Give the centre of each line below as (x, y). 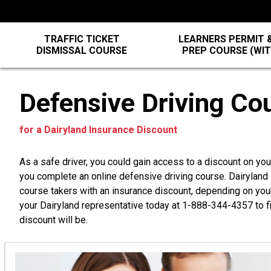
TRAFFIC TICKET (82, 39)
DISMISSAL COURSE (82, 51)
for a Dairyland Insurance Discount (98, 130)
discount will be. (54, 220)
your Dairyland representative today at (101, 206)
